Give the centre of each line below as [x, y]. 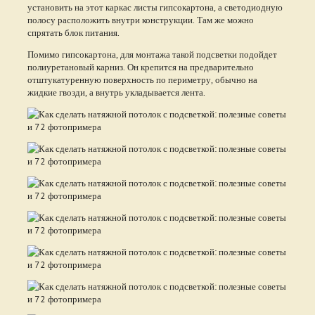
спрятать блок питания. [73, 32]
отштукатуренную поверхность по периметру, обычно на [142, 79]
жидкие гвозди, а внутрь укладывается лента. [116, 92]
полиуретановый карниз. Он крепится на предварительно [140, 66]
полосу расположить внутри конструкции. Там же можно [140, 19]
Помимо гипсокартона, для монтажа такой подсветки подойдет [152, 54]
